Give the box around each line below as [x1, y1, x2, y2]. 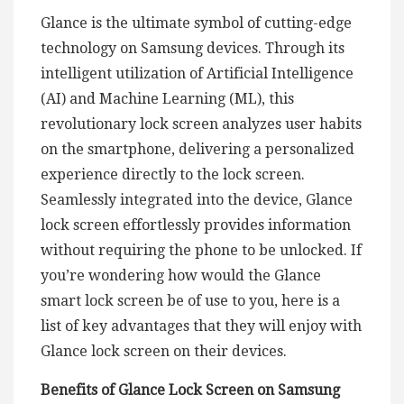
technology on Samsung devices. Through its [41, 39, 344, 57]
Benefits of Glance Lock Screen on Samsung [41, 381, 340, 399]
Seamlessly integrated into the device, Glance [41, 190, 353, 208]
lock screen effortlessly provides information [41, 216, 351, 234]
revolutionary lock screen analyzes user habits [41, 115, 362, 133]
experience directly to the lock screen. [41, 165, 305, 183]
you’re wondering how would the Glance [41, 266, 321, 284]
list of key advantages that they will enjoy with [41, 317, 362, 335]
